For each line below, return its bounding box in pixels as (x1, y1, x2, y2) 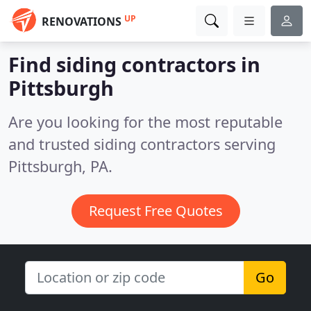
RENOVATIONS (42, 14, 121, 29)
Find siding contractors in (8, 51, 260, 78)
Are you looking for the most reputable (8, 112, 283, 132)
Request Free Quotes (88, 201, 223, 220)
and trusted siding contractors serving (8, 134, 276, 154)
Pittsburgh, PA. (8, 156, 112, 176)
